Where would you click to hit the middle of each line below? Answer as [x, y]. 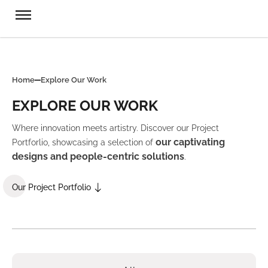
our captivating [190, 142]
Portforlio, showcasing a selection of [84, 143]
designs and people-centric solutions [98, 157]
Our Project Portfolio [51, 188]
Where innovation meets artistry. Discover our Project [115, 128]
